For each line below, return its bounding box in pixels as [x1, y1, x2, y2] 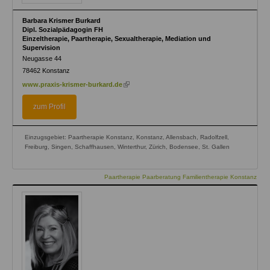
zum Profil [33, 102, 66, 111]
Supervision [22, 43, 60, 51]
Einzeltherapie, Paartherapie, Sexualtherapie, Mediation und [22, 34, 211, 42]
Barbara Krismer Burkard [22, 16, 101, 24]
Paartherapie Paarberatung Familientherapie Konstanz [104, 173, 257, 180]
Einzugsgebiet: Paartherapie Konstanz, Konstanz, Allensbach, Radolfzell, [25, 133, 229, 140]
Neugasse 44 [22, 54, 61, 62]
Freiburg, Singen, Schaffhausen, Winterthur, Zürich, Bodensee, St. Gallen [25, 143, 230, 150]
